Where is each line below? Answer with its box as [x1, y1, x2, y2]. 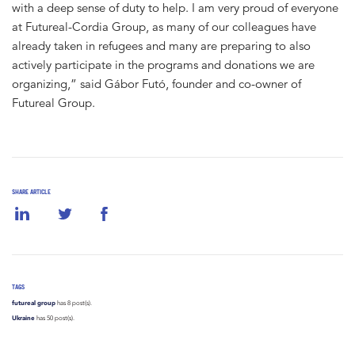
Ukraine [12, 314, 35, 323]
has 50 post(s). [35, 315, 74, 323]
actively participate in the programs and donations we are [12, 57, 315, 73]
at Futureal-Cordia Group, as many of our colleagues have [12, 19, 316, 35]
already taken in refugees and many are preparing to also [12, 38, 311, 54]
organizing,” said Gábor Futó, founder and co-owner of [12, 76, 301, 92]
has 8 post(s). [55, 300, 92, 307]
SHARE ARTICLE [12, 188, 51, 197]
